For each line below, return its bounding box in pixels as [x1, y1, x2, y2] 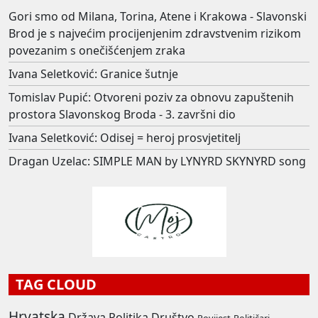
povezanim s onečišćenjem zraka [9, 42, 185, 58]
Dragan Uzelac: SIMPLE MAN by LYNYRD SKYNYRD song [9, 153, 306, 169]
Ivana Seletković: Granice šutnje [9, 65, 178, 82]
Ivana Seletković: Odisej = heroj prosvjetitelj [9, 129, 241, 146]
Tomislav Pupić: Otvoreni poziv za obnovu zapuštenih [9, 89, 294, 105]
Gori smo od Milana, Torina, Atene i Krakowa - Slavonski [9, 8, 307, 24]
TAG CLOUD [9, 274, 97, 294]
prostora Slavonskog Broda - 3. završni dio [9, 106, 236, 122]
